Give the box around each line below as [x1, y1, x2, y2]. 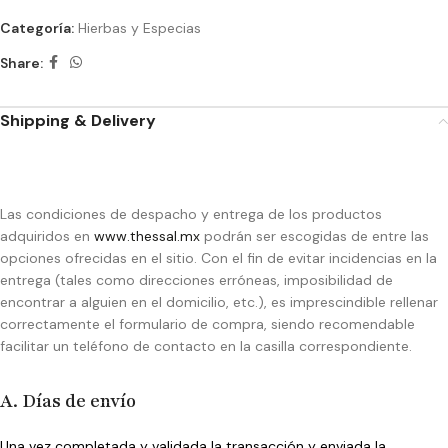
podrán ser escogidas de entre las [200, 227, 429, 246]
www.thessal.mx [94, 227, 200, 246]
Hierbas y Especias [78, 19, 201, 38]
